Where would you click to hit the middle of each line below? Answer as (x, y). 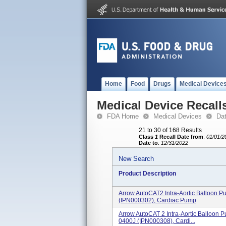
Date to (148, 143)
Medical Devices (178, 116)
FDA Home (123, 116)
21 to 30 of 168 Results (170, 130)
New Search (136, 159)
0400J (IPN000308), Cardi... (157, 221)
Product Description (147, 174)
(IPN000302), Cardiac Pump (157, 200)
